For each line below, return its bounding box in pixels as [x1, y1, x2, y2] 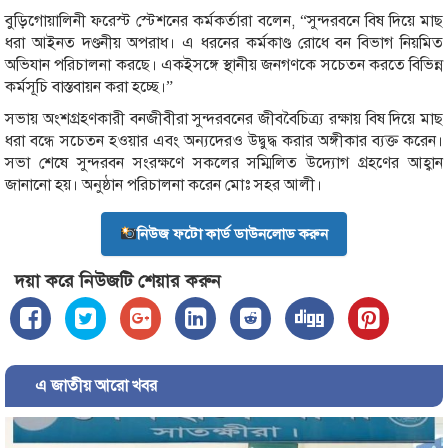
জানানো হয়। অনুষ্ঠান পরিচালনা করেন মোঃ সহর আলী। [5, 174, 322, 195]
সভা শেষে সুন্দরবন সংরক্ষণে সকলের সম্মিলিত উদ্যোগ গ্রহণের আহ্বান [5, 152, 443, 173]
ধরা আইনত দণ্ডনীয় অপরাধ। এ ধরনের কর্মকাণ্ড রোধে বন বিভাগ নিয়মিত [5, 32, 443, 53]
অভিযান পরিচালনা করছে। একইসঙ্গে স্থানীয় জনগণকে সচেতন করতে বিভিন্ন [5, 54, 443, 75]
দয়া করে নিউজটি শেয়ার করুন [15, 269, 221, 292]
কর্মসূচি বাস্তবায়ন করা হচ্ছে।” [5, 76, 173, 97]
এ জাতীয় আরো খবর [15, 375, 157, 396]
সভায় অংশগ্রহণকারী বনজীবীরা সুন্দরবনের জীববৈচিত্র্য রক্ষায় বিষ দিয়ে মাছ [5, 108, 443, 129]
